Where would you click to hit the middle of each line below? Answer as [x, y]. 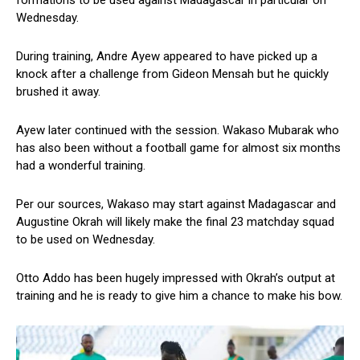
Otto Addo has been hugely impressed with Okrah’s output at [176, 278]
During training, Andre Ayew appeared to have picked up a [167, 56]
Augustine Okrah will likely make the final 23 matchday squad [175, 221]
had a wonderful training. [81, 165]
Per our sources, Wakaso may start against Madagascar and [176, 204]
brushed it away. [58, 91]
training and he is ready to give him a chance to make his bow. [179, 295]
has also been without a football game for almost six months [178, 147]
